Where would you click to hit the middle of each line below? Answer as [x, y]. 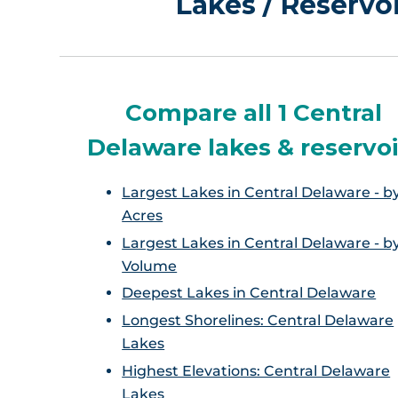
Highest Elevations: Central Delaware [256, 370]
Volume [150, 266]
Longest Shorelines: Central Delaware [258, 321]
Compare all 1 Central [253, 113]
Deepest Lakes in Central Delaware [249, 293]
